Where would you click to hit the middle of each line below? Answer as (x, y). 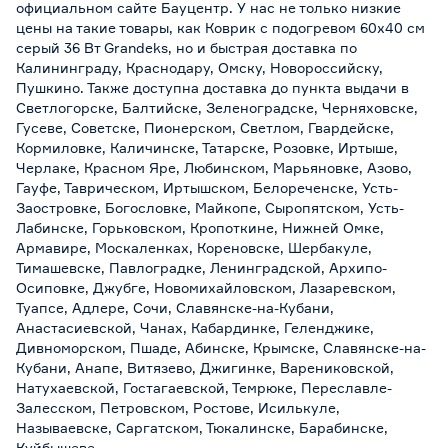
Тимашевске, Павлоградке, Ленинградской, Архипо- (201, 267)
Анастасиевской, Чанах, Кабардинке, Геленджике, (195, 327)
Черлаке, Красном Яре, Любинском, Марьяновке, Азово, (214, 167)
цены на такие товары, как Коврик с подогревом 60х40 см (220, 27)
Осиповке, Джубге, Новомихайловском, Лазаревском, (206, 287)
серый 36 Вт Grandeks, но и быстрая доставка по (186, 47)
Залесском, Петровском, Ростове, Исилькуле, (178, 407)
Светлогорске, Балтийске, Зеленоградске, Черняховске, (217, 107)
